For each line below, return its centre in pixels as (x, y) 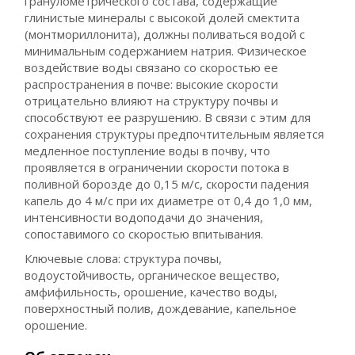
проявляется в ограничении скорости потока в (157, 167)
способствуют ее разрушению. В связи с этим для (168, 117)
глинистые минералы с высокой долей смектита (162, 17)
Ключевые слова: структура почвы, (124, 258)
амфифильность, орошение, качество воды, (151, 292)
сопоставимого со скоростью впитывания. (144, 234)
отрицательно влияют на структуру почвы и (152, 101)
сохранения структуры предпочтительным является (175, 134)
